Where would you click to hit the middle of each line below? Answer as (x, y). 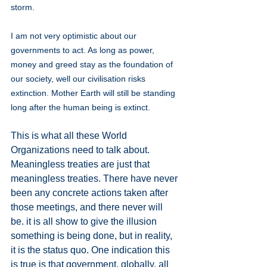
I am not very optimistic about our (75, 35)
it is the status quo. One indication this (91, 250)
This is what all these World (70, 135)
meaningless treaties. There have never (95, 178)
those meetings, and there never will (88, 207)
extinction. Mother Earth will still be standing (94, 93)
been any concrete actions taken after (91, 193)
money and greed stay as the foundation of (93, 64)
